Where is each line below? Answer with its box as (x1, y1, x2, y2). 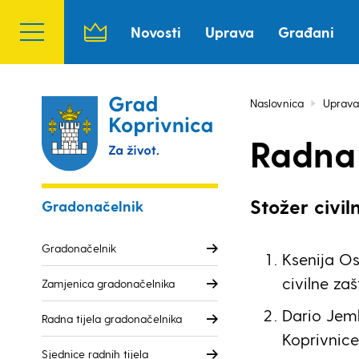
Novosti (131, 23, 181, 40)
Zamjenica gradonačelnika (42, 276, 175, 290)
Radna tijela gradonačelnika (42, 312, 182, 325)
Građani (278, 23, 334, 40)
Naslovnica (250, 96, 304, 110)
